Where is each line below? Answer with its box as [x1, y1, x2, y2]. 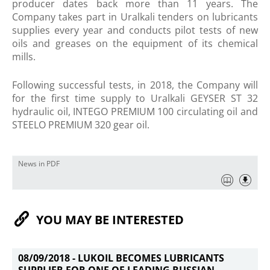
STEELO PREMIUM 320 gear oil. [12, 118, 149, 131]
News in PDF [18, 159, 60, 168]
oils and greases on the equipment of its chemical [12, 37, 258, 50]
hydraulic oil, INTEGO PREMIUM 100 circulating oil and [12, 105, 258, 118]
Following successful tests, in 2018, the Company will [12, 78, 258, 92]
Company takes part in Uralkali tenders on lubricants [12, 10, 258, 24]
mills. [12, 50, 36, 63]
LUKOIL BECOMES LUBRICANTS [78, 251, 224, 265]
